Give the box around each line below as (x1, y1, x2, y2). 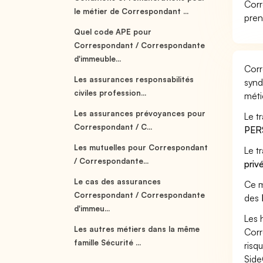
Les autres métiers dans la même (74, 224, 200, 234)
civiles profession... (74, 88, 147, 97)
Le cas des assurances (74, 177, 161, 186)
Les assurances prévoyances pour (74, 109, 206, 118)
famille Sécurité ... (74, 238, 141, 247)
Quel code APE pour (74, 27, 152, 36)
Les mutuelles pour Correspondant (74, 143, 208, 152)
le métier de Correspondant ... (74, 6, 189, 16)
